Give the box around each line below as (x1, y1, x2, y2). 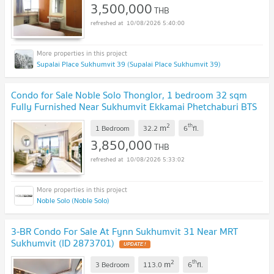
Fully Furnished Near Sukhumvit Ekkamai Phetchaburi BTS (11, 98, 257, 115)
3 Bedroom (95, 258, 130, 270)
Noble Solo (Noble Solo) (37, 194, 109, 207)
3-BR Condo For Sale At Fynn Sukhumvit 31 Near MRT (11, 223, 238, 240)
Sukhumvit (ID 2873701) (11, 235, 114, 251)
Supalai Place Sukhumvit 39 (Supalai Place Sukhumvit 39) (37, 58, 221, 70)
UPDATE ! (124, 242, 146, 248)
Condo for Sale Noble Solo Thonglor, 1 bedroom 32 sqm (11, 87, 247, 103)
